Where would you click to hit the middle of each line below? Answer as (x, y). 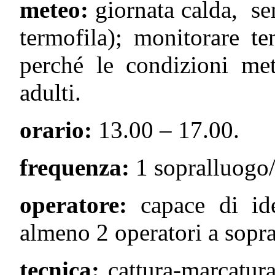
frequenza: (75, 167)
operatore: (80, 204)
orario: (56, 130)
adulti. (50, 92)
